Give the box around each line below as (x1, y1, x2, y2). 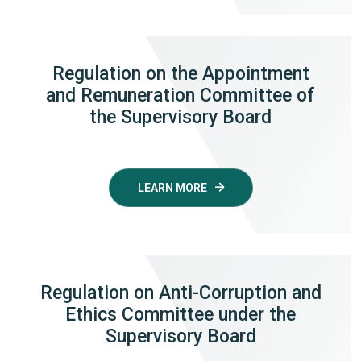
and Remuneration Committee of (46, 84, 315, 106)
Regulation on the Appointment (52, 62, 309, 85)
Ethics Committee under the (65, 303, 296, 326)
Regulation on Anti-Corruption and (39, 281, 322, 304)
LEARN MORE (137, 180, 207, 194)
